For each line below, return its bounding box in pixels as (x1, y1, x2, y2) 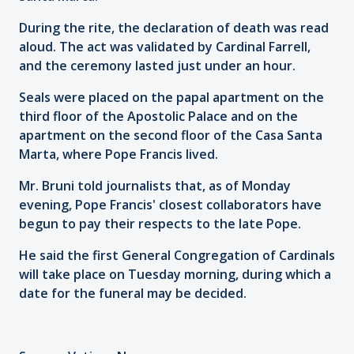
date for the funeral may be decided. (19, 284, 247, 302)
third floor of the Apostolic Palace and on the (19, 107, 298, 125)
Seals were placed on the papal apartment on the (19, 88, 324, 106)
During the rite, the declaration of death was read (19, 18, 329, 36)
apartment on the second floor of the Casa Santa (19, 126, 322, 144)
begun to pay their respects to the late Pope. (19, 214, 301, 232)
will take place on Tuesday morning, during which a (19, 265, 331, 283)
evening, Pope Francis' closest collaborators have (19, 195, 322, 213)
